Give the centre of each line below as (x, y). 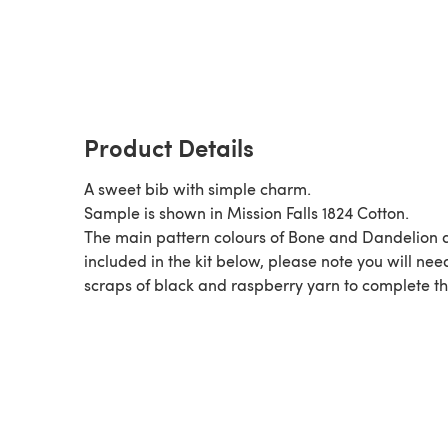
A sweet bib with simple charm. (197, 188)
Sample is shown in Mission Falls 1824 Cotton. (246, 212)
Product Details (169, 146)
